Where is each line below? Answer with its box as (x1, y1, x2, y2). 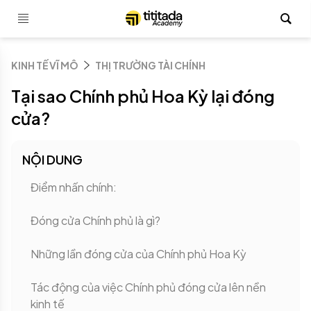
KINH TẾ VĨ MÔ (11, 59, 78, 72)
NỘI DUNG (22, 151, 83, 167)
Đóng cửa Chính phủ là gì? (31, 213, 162, 228)
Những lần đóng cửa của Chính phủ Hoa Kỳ (31, 246, 249, 261)
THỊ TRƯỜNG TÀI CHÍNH (95, 59, 205, 72)
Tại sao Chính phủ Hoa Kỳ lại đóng (11, 85, 275, 106)
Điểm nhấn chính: (31, 180, 119, 194)
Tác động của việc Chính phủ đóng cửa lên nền (31, 280, 266, 294)
